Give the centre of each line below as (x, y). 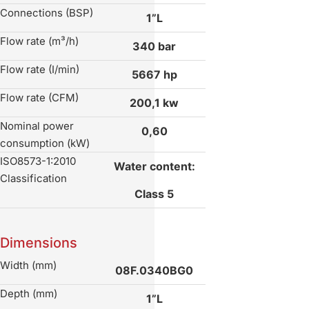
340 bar (154, 47)
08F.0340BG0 (154, 271)
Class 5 (154, 194)
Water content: (154, 167)
